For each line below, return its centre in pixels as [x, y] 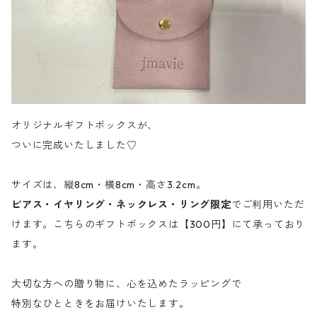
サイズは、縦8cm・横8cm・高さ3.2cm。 [109, 184]
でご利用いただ [268, 204]
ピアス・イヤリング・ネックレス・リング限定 [121, 204]
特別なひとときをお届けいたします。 [100, 303]
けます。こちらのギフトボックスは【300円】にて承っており [158, 224]
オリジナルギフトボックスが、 [85, 125]
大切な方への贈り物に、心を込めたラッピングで [127, 283]
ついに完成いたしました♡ [74, 145]
